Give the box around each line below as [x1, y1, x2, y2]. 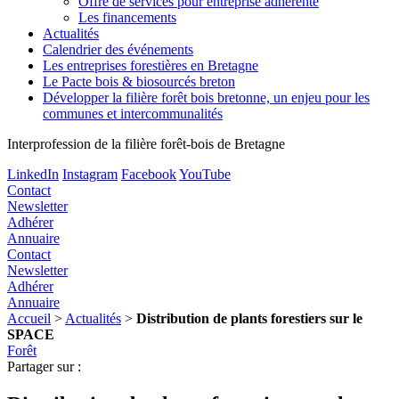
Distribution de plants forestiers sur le [136, 311, 362, 326]
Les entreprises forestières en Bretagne [43, 58, 258, 73]
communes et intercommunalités [43, 106, 223, 121]
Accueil [7, 311, 51, 326]
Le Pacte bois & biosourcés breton [43, 74, 235, 89]
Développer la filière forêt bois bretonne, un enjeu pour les [43, 90, 370, 105]
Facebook [121, 167, 176, 182]
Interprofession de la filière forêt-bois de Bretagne [7, 136, 285, 151]
